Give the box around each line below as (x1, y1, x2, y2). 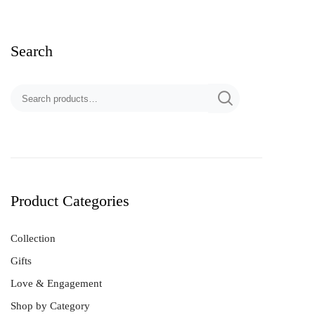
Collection (11, 232, 56, 244)
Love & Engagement (11, 277, 102, 289)
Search (11, 42, 53, 60)
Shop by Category (11, 300, 90, 311)
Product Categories (11, 191, 129, 210)
